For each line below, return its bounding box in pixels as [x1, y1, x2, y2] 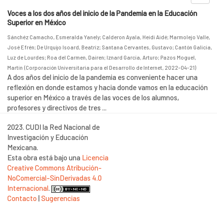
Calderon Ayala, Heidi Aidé [102, 34, 167, 40]
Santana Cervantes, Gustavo [102, 44, 172, 50]
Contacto [7, 194, 37, 202]
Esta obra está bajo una [7, 153, 82, 162]
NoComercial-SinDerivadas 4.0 [7, 173, 102, 182]
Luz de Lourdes [7, 54, 45, 61]
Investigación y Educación [7, 133, 88, 141]
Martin [7, 64, 23, 71]
